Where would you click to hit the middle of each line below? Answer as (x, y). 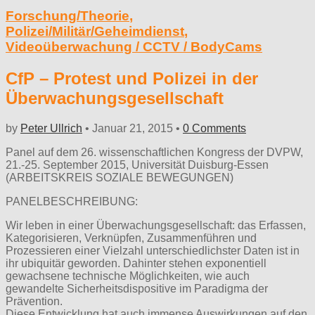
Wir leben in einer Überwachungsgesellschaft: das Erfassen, (156, 225)
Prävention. (34, 301)
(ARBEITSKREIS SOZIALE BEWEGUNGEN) (120, 177)
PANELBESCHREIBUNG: (72, 201)
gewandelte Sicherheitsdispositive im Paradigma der (137, 288)
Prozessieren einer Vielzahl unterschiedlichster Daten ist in (153, 250)
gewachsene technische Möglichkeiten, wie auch (128, 276)
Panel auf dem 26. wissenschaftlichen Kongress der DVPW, (154, 152)
